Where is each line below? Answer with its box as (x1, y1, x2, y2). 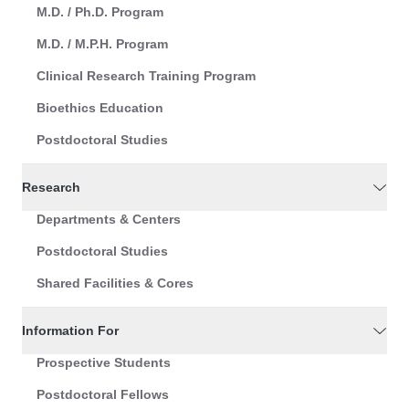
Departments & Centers (37, 212, 181, 227)
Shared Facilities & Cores (37, 276, 194, 291)
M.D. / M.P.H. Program (37, 37, 168, 52)
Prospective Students (37, 355, 171, 371)
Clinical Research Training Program (37, 68, 256, 84)
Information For (22, 323, 119, 339)
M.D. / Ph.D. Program (37, 5, 163, 20)
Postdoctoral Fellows (37, 387, 169, 403)
